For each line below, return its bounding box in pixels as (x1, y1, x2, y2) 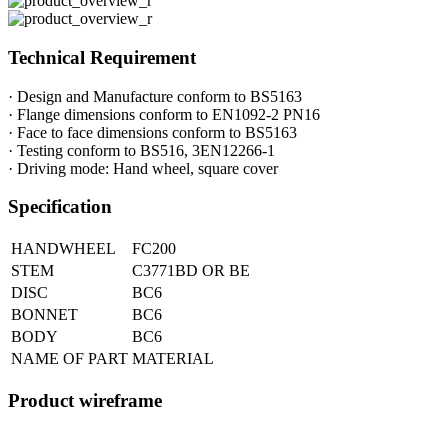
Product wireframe (8, 389, 162, 411)
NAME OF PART (11, 350, 128, 368)
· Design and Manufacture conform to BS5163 (8, 87, 302, 105)
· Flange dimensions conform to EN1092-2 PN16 (8, 105, 320, 123)
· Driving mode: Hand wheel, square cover (8, 159, 278, 177)
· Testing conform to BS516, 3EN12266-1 (8, 141, 275, 159)
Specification (8, 196, 112, 218)
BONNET (11, 306, 78, 324)
